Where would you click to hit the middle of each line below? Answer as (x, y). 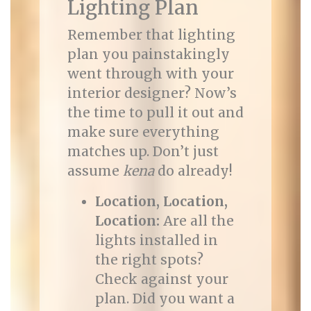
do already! (193, 171)
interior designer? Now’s (152, 93)
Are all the (196, 221)
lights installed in (156, 240)
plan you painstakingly (148, 54)
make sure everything (143, 132)
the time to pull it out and (155, 112)
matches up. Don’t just (143, 151)
